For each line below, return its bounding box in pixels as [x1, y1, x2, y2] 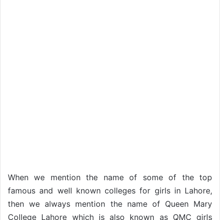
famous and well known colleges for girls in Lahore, [8, 185, 212, 195]
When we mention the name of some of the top [8, 172, 212, 182]
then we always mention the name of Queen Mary [8, 198, 212, 209]
